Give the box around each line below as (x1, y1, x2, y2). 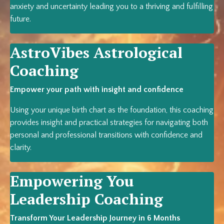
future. (10, 14, 31, 24)
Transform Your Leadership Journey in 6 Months (10, 213, 180, 223)
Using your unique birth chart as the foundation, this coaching (10, 105, 213, 115)
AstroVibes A (10, 42, 104, 63)
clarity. (10, 143, 31, 152)
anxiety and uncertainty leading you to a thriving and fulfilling (10, 2, 213, 11)
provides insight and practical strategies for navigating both (10, 118, 208, 127)
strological (104, 42, 182, 63)
